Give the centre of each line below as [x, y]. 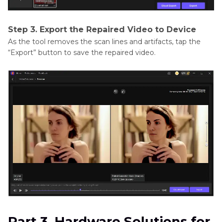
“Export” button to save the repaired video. [82, 53]
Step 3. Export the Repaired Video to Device [102, 30]
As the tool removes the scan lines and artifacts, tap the [104, 42]
